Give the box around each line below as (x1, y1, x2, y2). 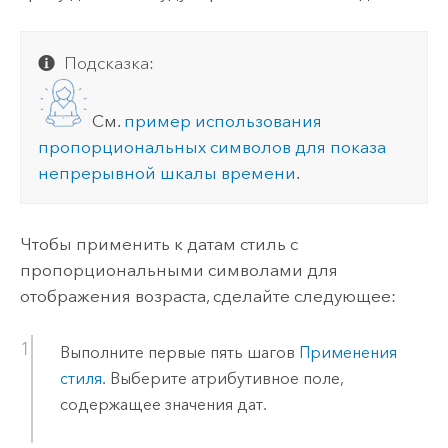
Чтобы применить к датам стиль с (19, 233, 298, 254)
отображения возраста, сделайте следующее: (19, 285, 396, 306)
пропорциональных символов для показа (38, 136, 387, 157)
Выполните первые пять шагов (59, 342, 299, 362)
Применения (298, 342, 397, 362)
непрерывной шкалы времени (38, 162, 297, 183)
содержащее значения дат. (59, 394, 267, 414)
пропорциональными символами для (19, 259, 338, 280)
